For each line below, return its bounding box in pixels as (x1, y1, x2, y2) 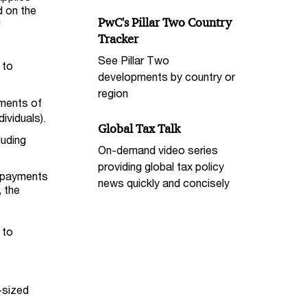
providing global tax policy (98, 159, 225, 173)
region (98, 86, 129, 99)
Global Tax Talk (98, 121, 181, 136)
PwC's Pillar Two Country (98, 15, 232, 31)
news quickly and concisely (98, 175, 230, 189)
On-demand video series (98, 143, 219, 156)
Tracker (98, 32, 139, 47)
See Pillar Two (98, 53, 170, 66)
